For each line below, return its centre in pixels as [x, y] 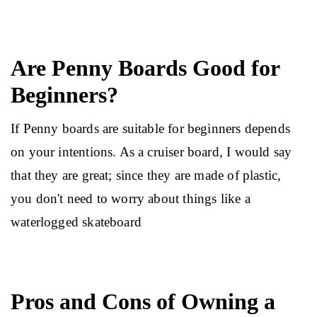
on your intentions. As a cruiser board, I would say [153, 151]
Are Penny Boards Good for [145, 68]
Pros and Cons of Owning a [143, 301]
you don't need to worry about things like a [132, 198]
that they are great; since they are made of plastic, [148, 175]
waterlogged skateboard [76, 221]
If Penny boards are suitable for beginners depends [152, 128]
